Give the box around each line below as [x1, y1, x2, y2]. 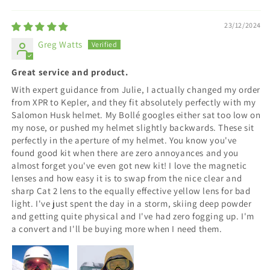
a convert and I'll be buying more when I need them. [11, 222, 222, 234]
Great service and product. [11, 66, 128, 78]
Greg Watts [38, 38, 83, 50]
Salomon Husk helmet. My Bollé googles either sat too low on [11, 108, 261, 121]
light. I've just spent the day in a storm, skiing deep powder [11, 197, 252, 209]
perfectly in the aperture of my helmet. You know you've [11, 134, 237, 146]
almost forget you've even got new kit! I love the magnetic [11, 159, 247, 171]
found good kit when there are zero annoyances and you [11, 146, 239, 159]
